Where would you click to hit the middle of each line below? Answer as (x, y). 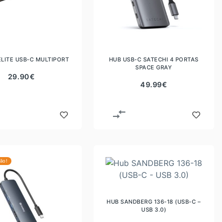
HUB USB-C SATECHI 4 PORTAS (154, 59)
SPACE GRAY (154, 67)
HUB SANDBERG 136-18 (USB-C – (154, 202)
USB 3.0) (154, 210)
